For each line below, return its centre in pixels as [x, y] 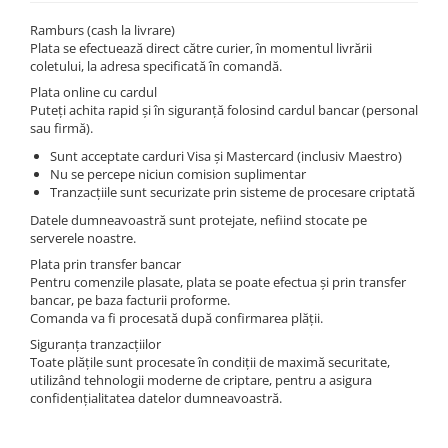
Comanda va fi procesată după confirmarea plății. [176, 318]
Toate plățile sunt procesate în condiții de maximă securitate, [210, 362]
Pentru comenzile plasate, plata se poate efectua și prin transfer [218, 282]
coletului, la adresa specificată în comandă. [156, 66]
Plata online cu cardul [93, 92]
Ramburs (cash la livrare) [102, 30]
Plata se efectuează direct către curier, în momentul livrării [201, 48]
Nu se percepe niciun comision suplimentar [178, 174]
